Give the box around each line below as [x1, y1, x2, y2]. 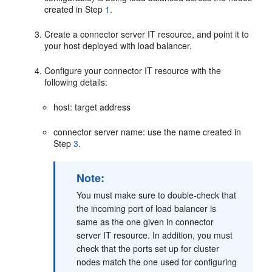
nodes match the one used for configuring [76, 255, 237, 268]
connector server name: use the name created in [53, 125, 242, 138]
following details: [44, 75, 108, 88]
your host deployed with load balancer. [44, 39, 192, 52]
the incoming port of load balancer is [76, 202, 217, 214]
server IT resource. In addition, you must [76, 228, 233, 241]
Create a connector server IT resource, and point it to [44, 27, 250, 40]
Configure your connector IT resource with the [44, 64, 222, 76]
